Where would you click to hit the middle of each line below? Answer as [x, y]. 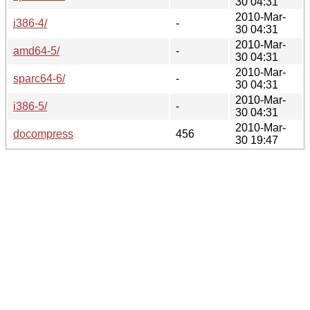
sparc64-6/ [39, 78]
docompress [43, 134]
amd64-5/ [36, 51]
